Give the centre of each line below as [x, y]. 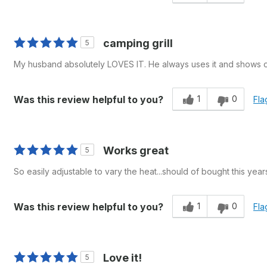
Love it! [122, 257]
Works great [136, 150]
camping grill [138, 43]
